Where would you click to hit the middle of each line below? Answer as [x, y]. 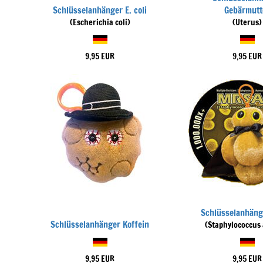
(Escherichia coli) [100, 22]
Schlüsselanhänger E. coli [100, 10]
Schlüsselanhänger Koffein [100, 225]
